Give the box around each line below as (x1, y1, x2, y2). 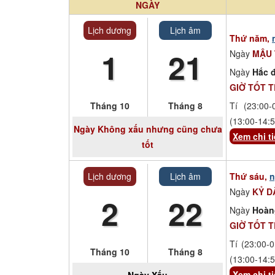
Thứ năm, (230, 31, 272, 44)
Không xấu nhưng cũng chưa (95, 122, 222, 135)
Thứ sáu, (230, 169, 269, 182)
